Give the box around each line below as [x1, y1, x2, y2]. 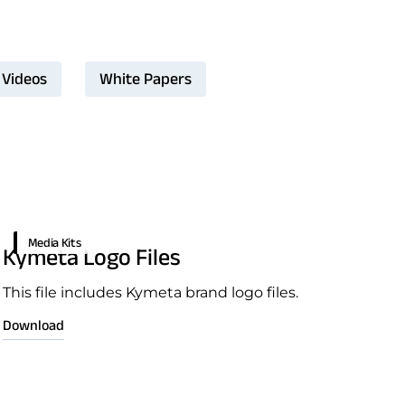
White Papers [99, 70, 192, 88]
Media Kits [27, 235, 81, 250]
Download [2, 317, 64, 333]
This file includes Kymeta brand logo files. [2, 284, 298, 301]
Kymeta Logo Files [2, 244, 181, 269]
